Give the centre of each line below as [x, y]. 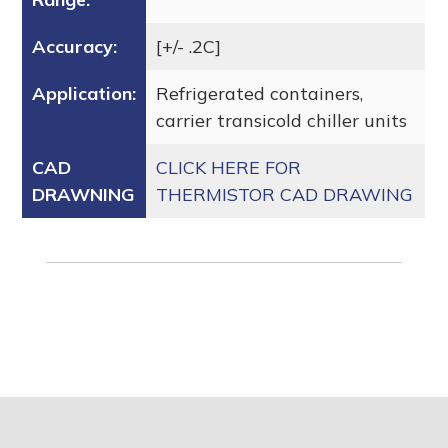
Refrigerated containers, [260, 93]
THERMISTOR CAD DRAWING [285, 194]
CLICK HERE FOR [229, 167]
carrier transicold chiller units [282, 120]
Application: [84, 93]
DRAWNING [84, 194]
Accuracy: [75, 46]
